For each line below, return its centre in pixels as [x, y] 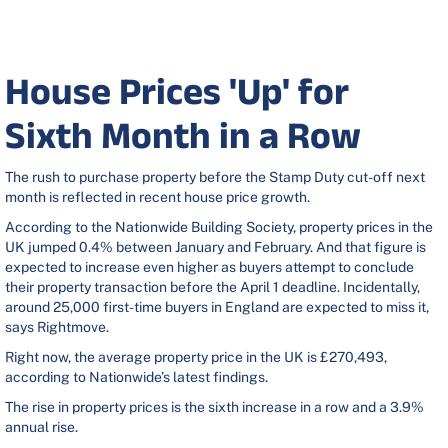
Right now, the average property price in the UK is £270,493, [196, 357]
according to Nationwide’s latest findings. [136, 377]
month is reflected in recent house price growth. [157, 197]
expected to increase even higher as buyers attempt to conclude [209, 267]
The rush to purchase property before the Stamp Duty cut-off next [215, 177]
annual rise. [43, 427]
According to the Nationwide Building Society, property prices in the [219, 227]
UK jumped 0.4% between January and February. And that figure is [215, 247]
